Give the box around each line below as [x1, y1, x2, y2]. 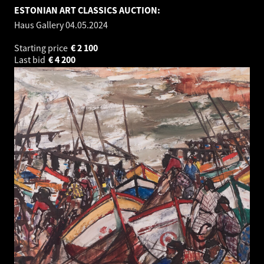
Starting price [14, 42, 70, 54]
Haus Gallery [14, 19, 65, 31]
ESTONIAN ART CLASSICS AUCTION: [14, 4, 160, 16]
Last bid [14, 54, 47, 66]
